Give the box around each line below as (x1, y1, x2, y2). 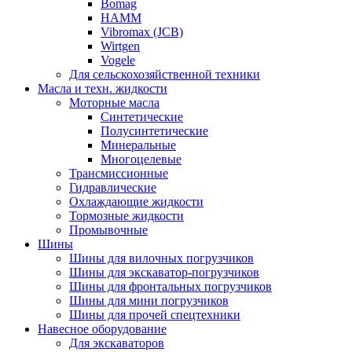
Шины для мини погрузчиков (69, 293, 229, 307)
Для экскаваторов (69, 335, 164, 350)
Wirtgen (101, 38, 140, 53)
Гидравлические (69, 180, 156, 194)
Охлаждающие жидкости (69, 194, 203, 208)
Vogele (101, 53, 135, 67)
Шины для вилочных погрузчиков (69, 251, 254, 265)
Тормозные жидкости (69, 208, 184, 222)
